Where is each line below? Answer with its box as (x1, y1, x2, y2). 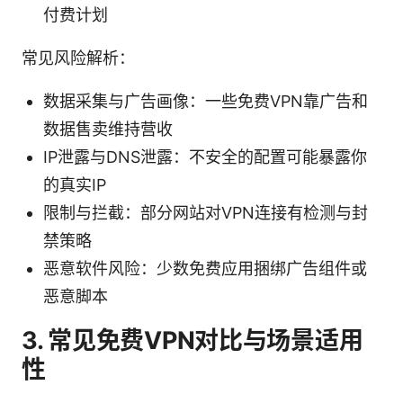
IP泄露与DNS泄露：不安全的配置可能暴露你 (43, 147, 367, 166)
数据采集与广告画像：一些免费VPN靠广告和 (43, 91, 368, 111)
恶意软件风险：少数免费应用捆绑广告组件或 (43, 258, 367, 278)
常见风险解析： (22, 48, 135, 67)
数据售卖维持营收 (43, 119, 173, 139)
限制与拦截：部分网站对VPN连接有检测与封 (43, 202, 368, 222)
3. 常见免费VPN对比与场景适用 (22, 325, 363, 355)
